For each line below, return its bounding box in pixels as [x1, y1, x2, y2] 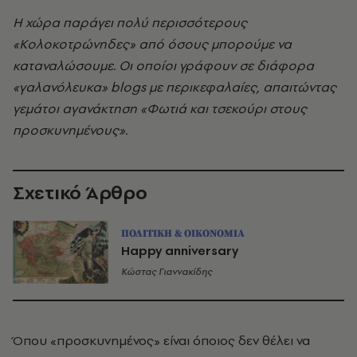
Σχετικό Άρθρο [13, 179, 147, 206]
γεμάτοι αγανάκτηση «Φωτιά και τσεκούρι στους [13, 100, 307, 117]
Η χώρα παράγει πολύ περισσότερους [13, 14, 247, 31]
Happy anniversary [121, 241, 238, 259]
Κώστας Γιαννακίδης [121, 265, 212, 278]
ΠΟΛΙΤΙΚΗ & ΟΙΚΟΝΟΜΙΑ [121, 226, 245, 240]
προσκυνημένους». [13, 121, 127, 139]
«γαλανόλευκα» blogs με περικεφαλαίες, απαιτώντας [13, 78, 336, 96]
